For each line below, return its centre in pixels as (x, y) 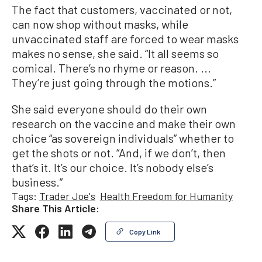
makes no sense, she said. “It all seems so (115, 53)
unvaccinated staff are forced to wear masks (125, 39)
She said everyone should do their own (109, 109)
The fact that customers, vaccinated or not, (122, 9)
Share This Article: (56, 208)
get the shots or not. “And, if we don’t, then (119, 153)
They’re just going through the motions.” (114, 82)
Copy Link (145, 232)
